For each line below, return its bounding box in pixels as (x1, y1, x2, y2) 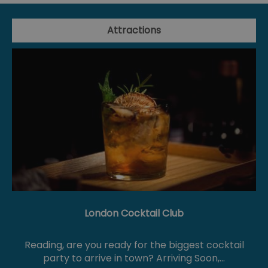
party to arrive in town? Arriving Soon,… (43, 251, 225, 266)
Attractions (107, 23, 161, 38)
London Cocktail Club (84, 206, 184, 221)
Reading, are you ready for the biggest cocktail (24, 238, 244, 252)
